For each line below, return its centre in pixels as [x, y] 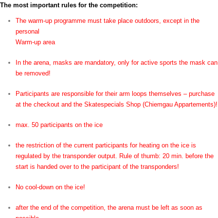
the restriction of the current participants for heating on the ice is [106, 145]
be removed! [33, 73]
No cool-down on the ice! [50, 187]
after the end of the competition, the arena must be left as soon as [109, 208]
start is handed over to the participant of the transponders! [97, 167]
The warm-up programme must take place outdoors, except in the [108, 21]
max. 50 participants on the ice [59, 125]
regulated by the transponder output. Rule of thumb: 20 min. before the [115, 156]
